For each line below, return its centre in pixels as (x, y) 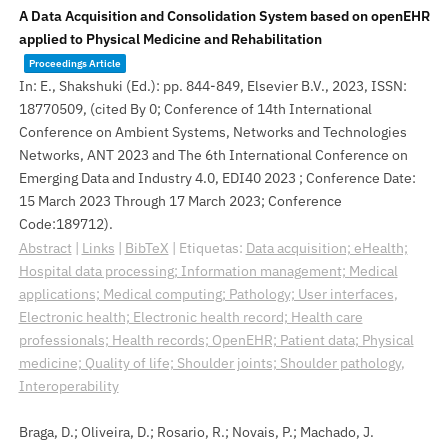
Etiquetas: (212, 248)
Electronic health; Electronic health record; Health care (190, 317)
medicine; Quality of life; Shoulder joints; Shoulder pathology (209, 363)
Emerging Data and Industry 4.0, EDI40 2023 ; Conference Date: (217, 178)
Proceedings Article (74, 63)
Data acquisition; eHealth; (326, 248)
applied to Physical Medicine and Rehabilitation (170, 39)
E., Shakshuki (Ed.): (101, 86)
